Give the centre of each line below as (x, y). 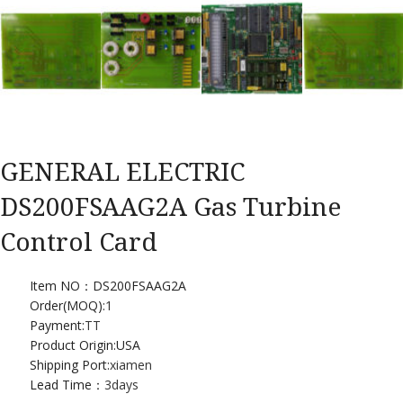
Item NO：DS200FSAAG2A (107, 285)
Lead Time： (67, 384)
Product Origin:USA (85, 345)
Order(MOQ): (67, 305)
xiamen (130, 364)
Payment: (57, 325)
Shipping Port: (69, 364)
